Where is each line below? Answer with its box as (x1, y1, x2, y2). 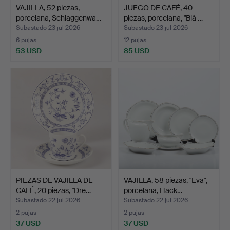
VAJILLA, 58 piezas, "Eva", (124, 175, 207, 185)
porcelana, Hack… (124, 185, 182, 195)
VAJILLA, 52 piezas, (16, 3, 80, 12)
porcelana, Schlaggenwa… (16, 13, 101, 23)
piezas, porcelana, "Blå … (124, 13, 203, 23)
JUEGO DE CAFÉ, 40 (124, 3, 193, 12)
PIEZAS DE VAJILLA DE (16, 175, 93, 185)
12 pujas (124, 35, 146, 44)
